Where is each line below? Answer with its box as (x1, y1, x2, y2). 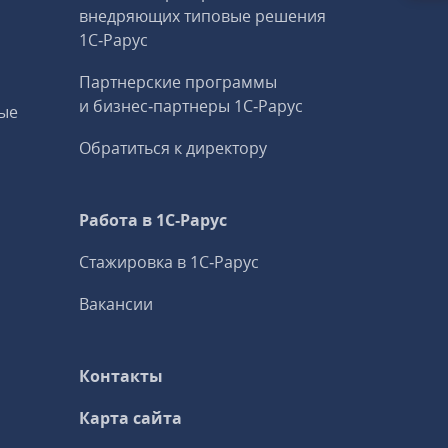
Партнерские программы (79, 71, 278, 93)
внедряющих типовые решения (79, 5, 327, 27)
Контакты (79, 365, 164, 387)
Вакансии (79, 293, 154, 315)
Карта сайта (79, 407, 183, 429)
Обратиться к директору (79, 137, 268, 159)
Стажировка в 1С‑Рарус (79, 251, 260, 273)
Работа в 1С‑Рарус (79, 209, 228, 231)
